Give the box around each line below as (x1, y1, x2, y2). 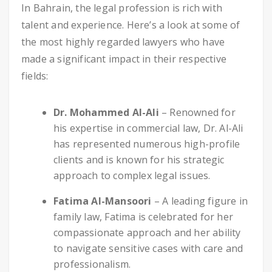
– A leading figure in (151, 194, 248, 208)
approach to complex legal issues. (53, 168, 211, 182)
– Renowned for (158, 105, 236, 119)
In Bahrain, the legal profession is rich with (21, 1, 223, 15)
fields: (21, 69, 49, 83)
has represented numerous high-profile (53, 137, 240, 151)
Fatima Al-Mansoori (53, 194, 152, 208)
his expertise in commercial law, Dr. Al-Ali (53, 121, 243, 135)
